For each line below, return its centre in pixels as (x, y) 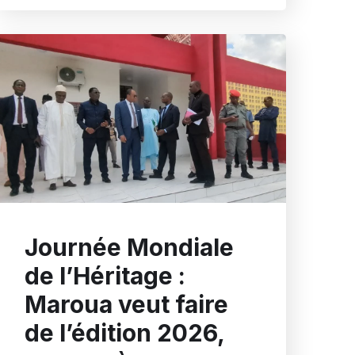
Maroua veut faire (126, 305)
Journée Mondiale (129, 248)
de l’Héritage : (105, 276)
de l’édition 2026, (124, 333)
